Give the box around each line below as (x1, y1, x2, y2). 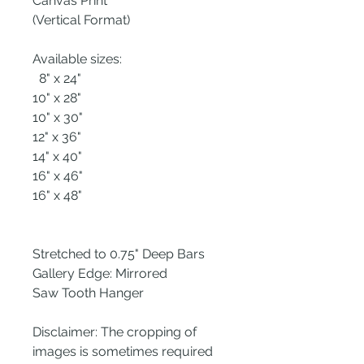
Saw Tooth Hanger (32, 285, 144, 301)
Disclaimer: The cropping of (32, 324, 197, 340)
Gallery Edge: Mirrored (32, 266, 167, 281)
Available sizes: (32, 51, 122, 67)
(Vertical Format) (32, 12, 130, 28)
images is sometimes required (32, 344, 213, 359)
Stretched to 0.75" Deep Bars (32, 246, 205, 262)
